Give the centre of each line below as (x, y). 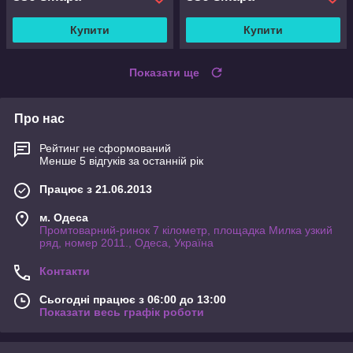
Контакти (65, 271)
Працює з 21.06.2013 (96, 190)
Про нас (39, 119)
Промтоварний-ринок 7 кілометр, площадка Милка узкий (186, 230)
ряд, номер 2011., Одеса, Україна (126, 243)
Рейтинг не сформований (105, 149)
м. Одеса (64, 218)
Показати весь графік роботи (122, 312)
